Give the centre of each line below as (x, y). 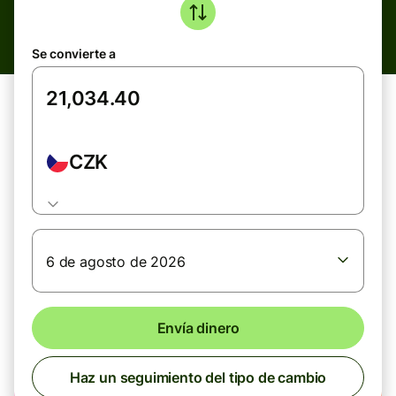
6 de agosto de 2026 (116, 262)
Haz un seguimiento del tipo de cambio (198, 377)
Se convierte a (74, 53)
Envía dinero (198, 328)
